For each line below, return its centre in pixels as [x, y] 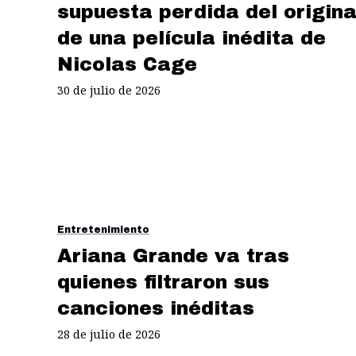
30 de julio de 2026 [109, 90]
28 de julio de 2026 [109, 334]
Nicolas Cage [127, 64]
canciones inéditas [156, 308]
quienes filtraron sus [163, 282]
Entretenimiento [103, 230]
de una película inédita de [192, 38]
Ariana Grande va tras [173, 255]
